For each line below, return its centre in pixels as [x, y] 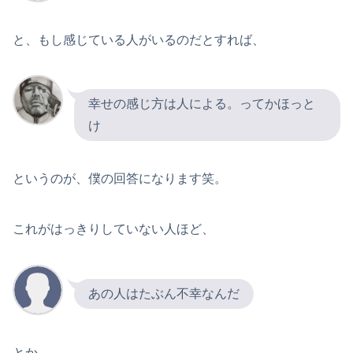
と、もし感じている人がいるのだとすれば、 [139, 39]
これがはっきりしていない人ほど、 [113, 229]
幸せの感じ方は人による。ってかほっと [202, 104]
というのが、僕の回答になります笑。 [120, 179]
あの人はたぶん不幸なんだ [164, 294]
